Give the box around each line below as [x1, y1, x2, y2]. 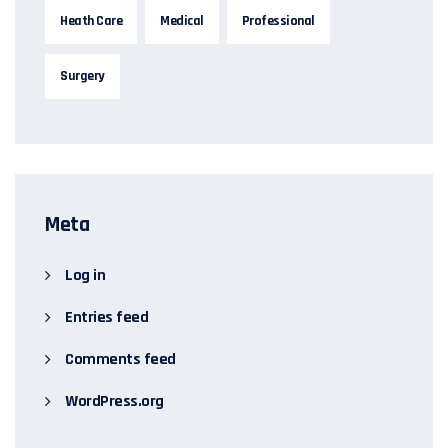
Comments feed [65, 348, 176, 370]
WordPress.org [65, 390, 164, 412]
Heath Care [60, 11, 122, 30]
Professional [241, 11, 315, 30]
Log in [65, 264, 105, 286]
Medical [160, 11, 204, 30]
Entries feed [65, 306, 148, 328]
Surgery [60, 66, 105, 85]
